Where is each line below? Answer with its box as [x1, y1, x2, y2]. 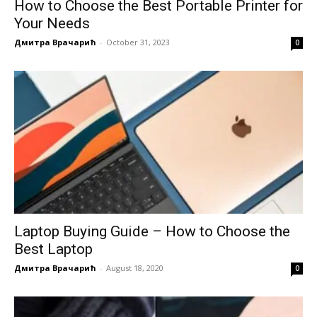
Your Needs [14, 15, 90, 33]
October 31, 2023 [106, 37, 170, 48]
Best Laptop [14, 240, 93, 258]
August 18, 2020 [106, 262, 163, 273]
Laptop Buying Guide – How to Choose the [14, 222, 290, 240]
